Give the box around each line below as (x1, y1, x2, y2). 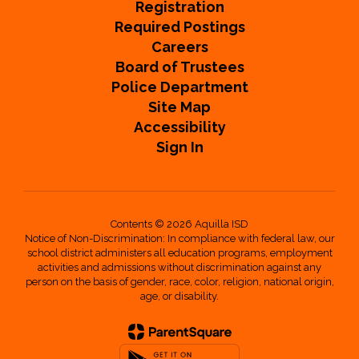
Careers (151, 38, 208, 55)
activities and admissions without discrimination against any (38, 260, 321, 273)
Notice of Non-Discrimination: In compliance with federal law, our (24, 232, 335, 244)
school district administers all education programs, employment (26, 246, 333, 259)
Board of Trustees (115, 58, 244, 75)
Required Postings (114, 18, 245, 35)
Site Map (148, 98, 211, 115)
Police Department (111, 78, 248, 95)
